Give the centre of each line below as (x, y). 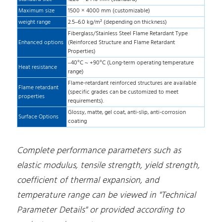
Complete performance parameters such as (99, 151)
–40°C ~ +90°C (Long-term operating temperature (131, 63)
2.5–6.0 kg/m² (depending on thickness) (118, 23)
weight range (35, 23)
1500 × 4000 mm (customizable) (109, 11)
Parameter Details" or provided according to (101, 210)
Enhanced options (41, 43)
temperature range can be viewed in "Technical (107, 195)
